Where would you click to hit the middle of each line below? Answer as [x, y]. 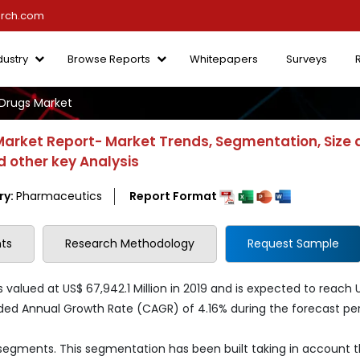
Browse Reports [109, 59]
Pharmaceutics [59, 196]
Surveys [307, 59]
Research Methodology [130, 243]
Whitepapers [224, 59]
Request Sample [293, 243]
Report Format [174, 196]
